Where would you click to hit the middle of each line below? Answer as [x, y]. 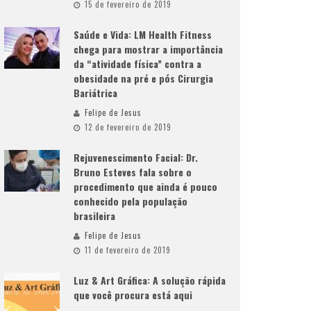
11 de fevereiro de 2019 [128, 250]
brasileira [94, 216]
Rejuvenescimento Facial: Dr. [136, 157]
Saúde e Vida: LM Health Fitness [143, 34]
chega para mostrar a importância [148, 49]
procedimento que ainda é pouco [145, 186]
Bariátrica [95, 93]
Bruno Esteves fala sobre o [133, 172]
